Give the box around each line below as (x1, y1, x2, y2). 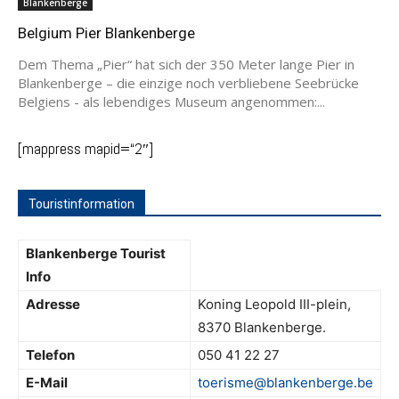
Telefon (26, 346, 75, 363)
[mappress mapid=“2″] (18, 138, 153, 159)
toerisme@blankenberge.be (198, 373, 373, 391)
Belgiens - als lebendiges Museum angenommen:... (18, 92, 325, 110)
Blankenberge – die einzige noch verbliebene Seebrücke (18, 73, 359, 92)
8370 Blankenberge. (198, 318, 326, 336)
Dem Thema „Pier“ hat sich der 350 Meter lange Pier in (18, 54, 354, 73)
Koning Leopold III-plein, (198, 295, 351, 313)
